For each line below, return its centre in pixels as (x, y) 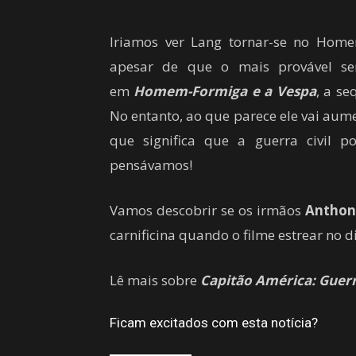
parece (255, 115)
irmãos (279, 210)
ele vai (299, 115)
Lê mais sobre (155, 280)
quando (204, 234)
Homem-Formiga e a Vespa (225, 91)
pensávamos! (151, 164)
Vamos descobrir (163, 210)
